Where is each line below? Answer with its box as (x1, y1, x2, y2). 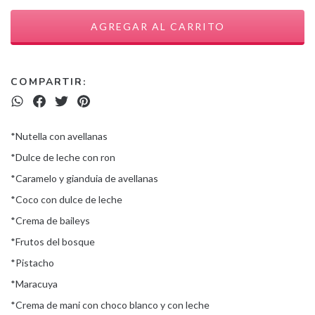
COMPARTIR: (11, 75, 86, 89)
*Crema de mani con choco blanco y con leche (11, 299, 210, 311)
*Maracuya (11, 278, 58, 290)
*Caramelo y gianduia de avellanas (11, 172, 160, 184)
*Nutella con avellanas (11, 130, 108, 142)
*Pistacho (11, 257, 54, 269)
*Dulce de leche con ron (11, 151, 115, 163)
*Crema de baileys (11, 214, 90, 226)
